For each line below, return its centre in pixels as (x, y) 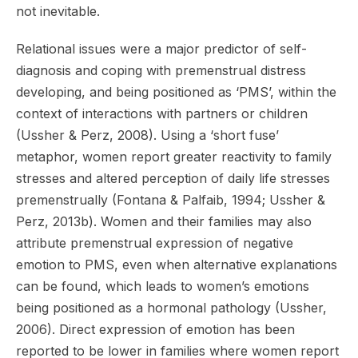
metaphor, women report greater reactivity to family (174, 156)
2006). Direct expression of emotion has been (155, 329)
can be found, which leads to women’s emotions (163, 286)
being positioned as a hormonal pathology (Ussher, (171, 307)
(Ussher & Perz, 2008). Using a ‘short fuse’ (147, 135)
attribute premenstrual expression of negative (155, 243)
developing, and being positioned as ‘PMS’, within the (176, 91)
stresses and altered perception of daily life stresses (173, 178)
